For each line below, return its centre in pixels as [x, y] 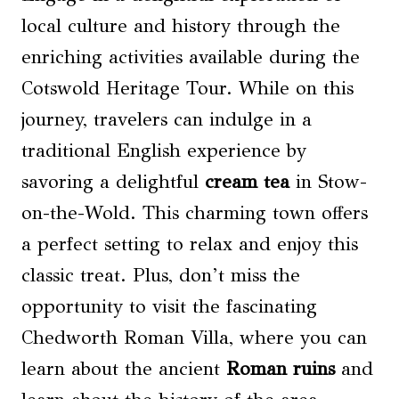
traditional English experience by [164, 150]
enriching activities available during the [191, 57]
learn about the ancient [124, 368]
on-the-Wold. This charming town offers [195, 212]
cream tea [247, 181]
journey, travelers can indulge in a [167, 119]
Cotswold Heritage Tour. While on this [187, 88]
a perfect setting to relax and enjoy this [190, 244]
